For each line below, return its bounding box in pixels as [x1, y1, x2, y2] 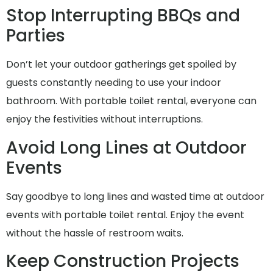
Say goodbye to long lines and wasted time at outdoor [6, 189, 264, 204]
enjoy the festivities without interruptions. [6, 112, 203, 127]
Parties [6, 24, 65, 48]
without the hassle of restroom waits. [6, 225, 183, 240]
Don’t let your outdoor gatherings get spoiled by [6, 57, 236, 72]
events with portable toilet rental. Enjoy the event [6, 207, 244, 222]
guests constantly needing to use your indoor [6, 76, 221, 90]
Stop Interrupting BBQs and [6, 4, 240, 28]
